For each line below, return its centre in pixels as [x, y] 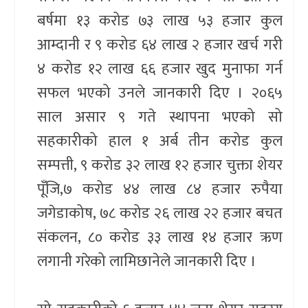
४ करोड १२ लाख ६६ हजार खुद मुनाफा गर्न [160, 69]
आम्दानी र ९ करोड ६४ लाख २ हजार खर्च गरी [160, 45]
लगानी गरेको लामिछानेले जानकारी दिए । [147, 261]
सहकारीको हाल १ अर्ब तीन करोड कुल [160, 141]
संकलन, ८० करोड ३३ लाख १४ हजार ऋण [160, 237]
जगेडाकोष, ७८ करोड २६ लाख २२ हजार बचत [160, 213]
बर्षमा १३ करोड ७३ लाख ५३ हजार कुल [160, 21]
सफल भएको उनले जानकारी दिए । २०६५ [160, 93]
